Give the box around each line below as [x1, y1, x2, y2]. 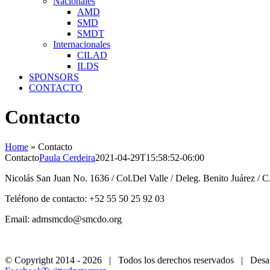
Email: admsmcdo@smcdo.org [5, 213, 122, 224]
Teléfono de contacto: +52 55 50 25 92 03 [5, 193, 165, 204]
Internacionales [53, 39, 110, 49]
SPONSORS [29, 71, 79, 82]
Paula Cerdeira [39, 152, 95, 163]
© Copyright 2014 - [5, 254, 83, 265]
